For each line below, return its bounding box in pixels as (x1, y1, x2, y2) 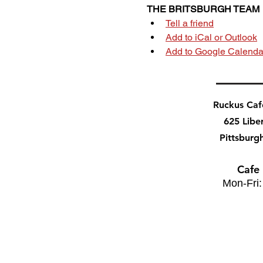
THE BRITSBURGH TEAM (147, 4, 259, 15)
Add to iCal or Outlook (166, 32, 257, 43)
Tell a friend (166, 18, 214, 29)
